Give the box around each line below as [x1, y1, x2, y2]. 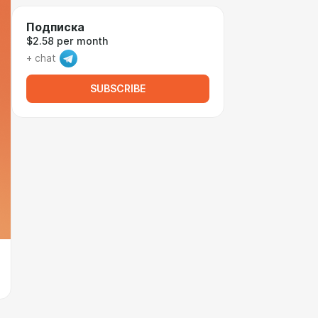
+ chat [26, 53, 56, 64]
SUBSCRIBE [90, 83, 146, 94]
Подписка [26, 21, 84, 34]
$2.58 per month [26, 35, 108, 47]
